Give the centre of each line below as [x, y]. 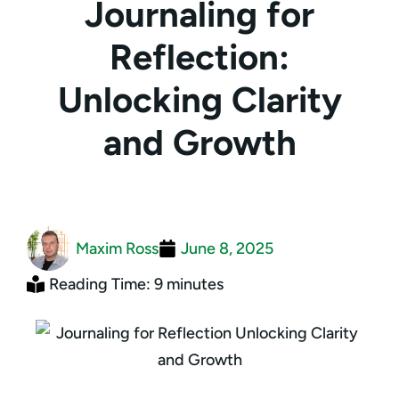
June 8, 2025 [227, 248]
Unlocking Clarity [199, 99]
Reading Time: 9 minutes [136, 284]
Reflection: [199, 57]
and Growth [199, 142]
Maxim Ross [117, 248]
